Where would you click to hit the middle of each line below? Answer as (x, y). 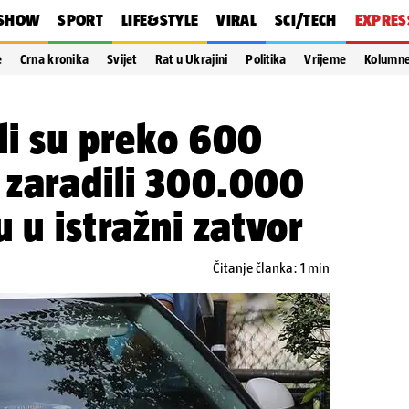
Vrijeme (325, 59)
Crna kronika (54, 59)
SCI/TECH (305, 20)
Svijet (122, 59)
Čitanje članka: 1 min (271, 268)
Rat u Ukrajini (191, 59)
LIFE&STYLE (160, 20)
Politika (266, 59)
